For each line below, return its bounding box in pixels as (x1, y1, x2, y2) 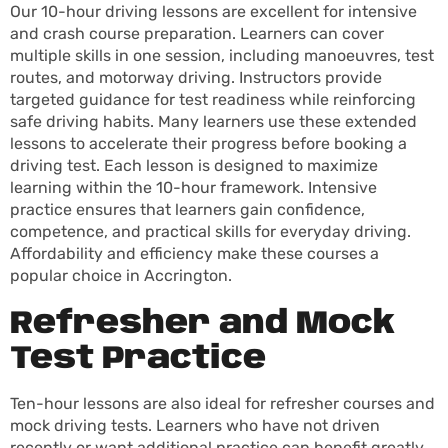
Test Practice (10, 343, 266, 377)
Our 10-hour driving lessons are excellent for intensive (10, 2, 417, 22)
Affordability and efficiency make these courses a (10, 244, 379, 264)
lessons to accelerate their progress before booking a (10, 134, 407, 154)
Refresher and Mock (10, 308, 395, 342)
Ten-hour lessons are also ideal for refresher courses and (10, 394, 435, 414)
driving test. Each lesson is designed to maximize (10, 156, 378, 176)
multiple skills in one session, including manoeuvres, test (10, 46, 434, 66)
